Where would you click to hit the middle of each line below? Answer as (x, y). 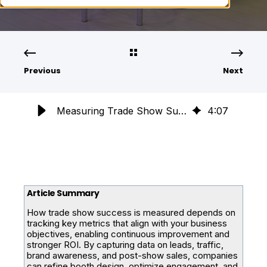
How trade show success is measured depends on (131, 212)
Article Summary (63, 193)
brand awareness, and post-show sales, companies (132, 255)
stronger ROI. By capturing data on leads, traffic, (125, 245)
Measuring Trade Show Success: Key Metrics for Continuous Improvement (182, 111)
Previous (42, 71)
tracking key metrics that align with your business (127, 223)
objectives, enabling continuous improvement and (128, 234)
